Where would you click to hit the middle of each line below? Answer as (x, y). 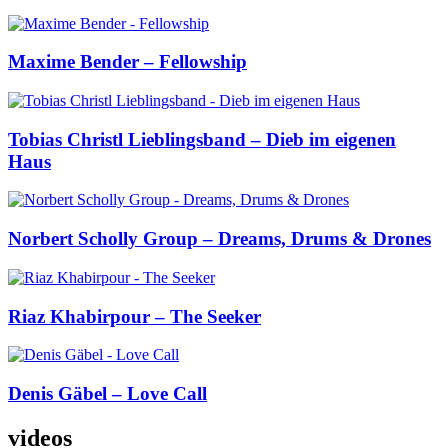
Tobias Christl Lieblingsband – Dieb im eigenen (202, 139)
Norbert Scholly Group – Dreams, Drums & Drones (219, 239)
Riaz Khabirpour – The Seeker (134, 316)
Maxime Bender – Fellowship (127, 62)
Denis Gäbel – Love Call (107, 393)
